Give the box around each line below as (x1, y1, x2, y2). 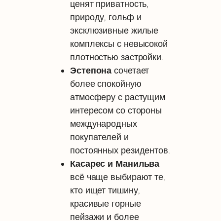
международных (70, 118, 137, 129)
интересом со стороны (70, 105, 162, 115)
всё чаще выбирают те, (70, 171, 165, 182)
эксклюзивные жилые (70, 25, 159, 36)
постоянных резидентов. (70, 145, 170, 155)
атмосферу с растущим (70, 91, 166, 102)
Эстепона (70, 65, 112, 75)
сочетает (111, 65, 149, 75)
